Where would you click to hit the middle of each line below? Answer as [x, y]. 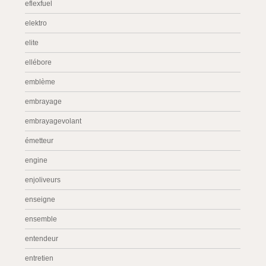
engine [37, 160]
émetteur [39, 141]
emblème [40, 82]
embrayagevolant [53, 121]
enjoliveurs [43, 180]
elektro [36, 23]
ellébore [39, 62]
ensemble [41, 219]
